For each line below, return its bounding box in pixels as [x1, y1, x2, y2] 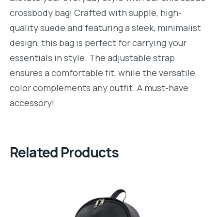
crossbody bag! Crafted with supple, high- [10, 7, 182, 19]
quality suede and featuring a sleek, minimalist [10, 22, 201, 34]
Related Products [10, 142, 119, 161]
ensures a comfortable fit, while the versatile [10, 67, 195, 79]
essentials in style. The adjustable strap [10, 52, 175, 64]
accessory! [10, 97, 54, 109]
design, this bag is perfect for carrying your [10, 37, 186, 49]
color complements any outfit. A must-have [10, 82, 188, 94]
